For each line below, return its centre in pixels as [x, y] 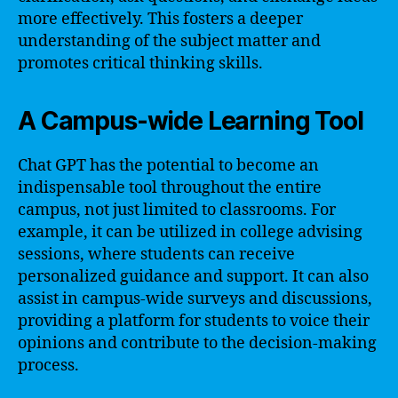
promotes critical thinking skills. [140, 63]
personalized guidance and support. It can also [193, 276]
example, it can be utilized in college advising [190, 232]
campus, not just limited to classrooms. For [177, 210]
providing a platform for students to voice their [194, 321]
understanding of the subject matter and [169, 41]
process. [48, 365]
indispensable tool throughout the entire [170, 187]
